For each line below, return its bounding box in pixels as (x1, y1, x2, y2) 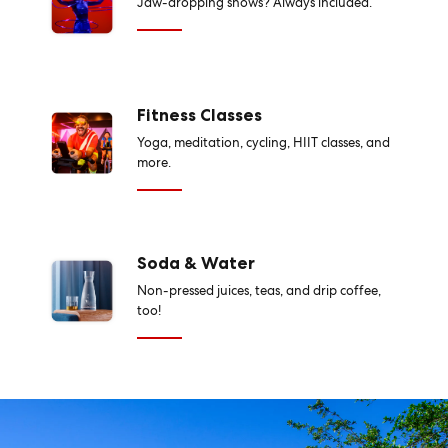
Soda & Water (136, 253, 255, 273)
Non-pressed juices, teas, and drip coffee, (136, 282, 381, 299)
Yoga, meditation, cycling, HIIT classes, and (136, 134, 390, 151)
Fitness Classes (136, 105, 262, 125)
